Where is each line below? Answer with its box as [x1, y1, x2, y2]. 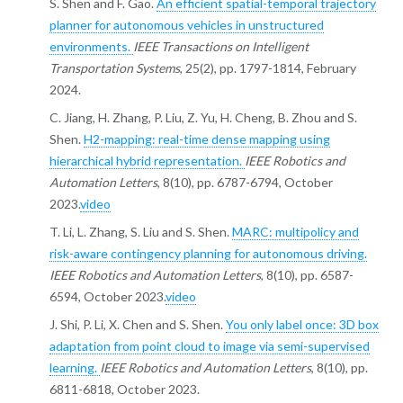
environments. [49, 38, 133, 54]
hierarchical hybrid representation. [49, 152, 245, 168]
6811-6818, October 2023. [49, 381, 200, 397]
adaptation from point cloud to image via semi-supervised [49, 337, 370, 354]
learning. [49, 359, 100, 375]
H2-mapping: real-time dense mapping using [83, 130, 330, 147]
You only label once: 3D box [225, 316, 379, 332]
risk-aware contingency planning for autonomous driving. [49, 245, 367, 261]
